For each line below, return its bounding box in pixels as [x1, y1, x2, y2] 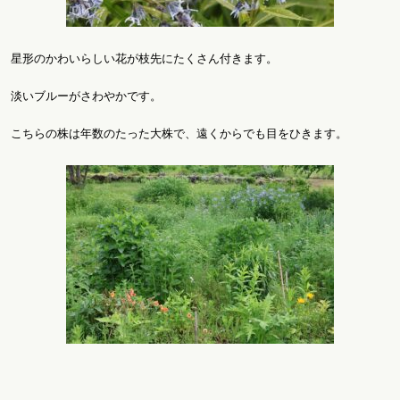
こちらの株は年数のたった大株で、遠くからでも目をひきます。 [11, 126, 347, 140]
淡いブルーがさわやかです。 [11, 88, 162, 103]
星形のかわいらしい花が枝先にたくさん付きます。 [11, 51, 278, 65]
